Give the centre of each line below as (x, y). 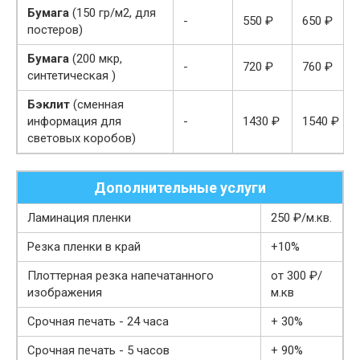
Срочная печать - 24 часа (98, 322)
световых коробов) (82, 139)
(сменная (97, 105)
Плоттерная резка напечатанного (121, 276)
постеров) (55, 30)
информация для (74, 122)
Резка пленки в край (84, 247)
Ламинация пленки (79, 218)
